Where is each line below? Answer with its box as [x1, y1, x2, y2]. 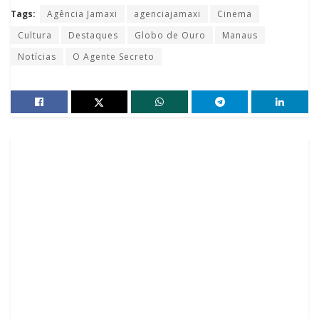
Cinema [217, 8, 252, 21]
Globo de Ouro [135, 29, 206, 42]
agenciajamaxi [134, 8, 201, 21]
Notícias [18, 51, 56, 63]
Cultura [18, 29, 52, 42]
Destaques [68, 29, 118, 42]
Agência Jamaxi [47, 8, 117, 21]
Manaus [222, 29, 258, 42]
